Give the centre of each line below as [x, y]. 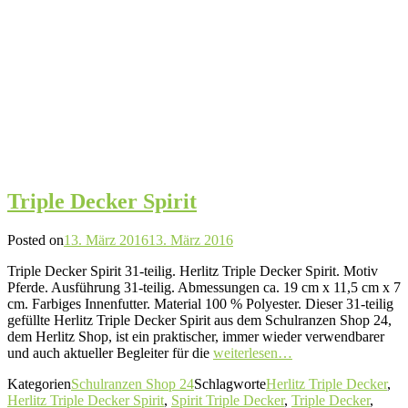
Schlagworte [230, 383]
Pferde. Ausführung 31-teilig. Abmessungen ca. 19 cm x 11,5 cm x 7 [204, 287]
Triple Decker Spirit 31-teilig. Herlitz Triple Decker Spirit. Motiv [193, 270]
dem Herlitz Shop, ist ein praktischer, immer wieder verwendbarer [196, 336]
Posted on [36, 240]
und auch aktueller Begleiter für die [110, 352]
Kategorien [39, 383]
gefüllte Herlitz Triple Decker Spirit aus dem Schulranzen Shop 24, [199, 320]
